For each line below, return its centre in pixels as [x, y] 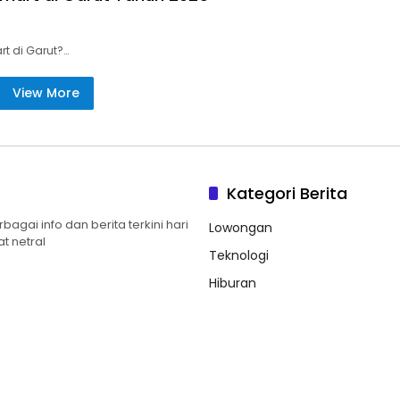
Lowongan [241, 227]
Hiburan [233, 283]
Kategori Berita [287, 193]
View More [46, 92]
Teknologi [239, 255]
